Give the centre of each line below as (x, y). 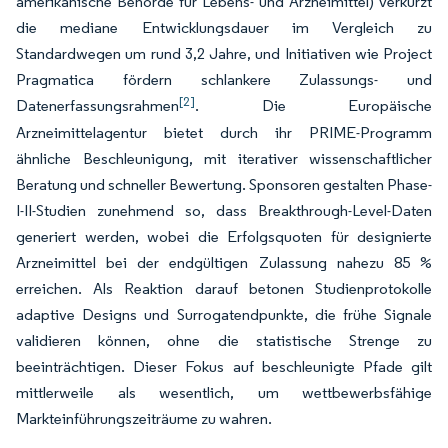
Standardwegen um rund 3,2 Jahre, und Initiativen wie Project (224, 53)
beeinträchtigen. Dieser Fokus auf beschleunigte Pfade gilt (224, 366)
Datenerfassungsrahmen (97, 105)
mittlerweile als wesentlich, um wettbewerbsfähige (224, 392)
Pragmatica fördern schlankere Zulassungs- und (224, 79)
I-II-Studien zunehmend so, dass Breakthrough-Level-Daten (224, 210)
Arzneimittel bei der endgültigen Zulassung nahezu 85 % (224, 262)
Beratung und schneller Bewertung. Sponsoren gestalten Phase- (224, 184)
